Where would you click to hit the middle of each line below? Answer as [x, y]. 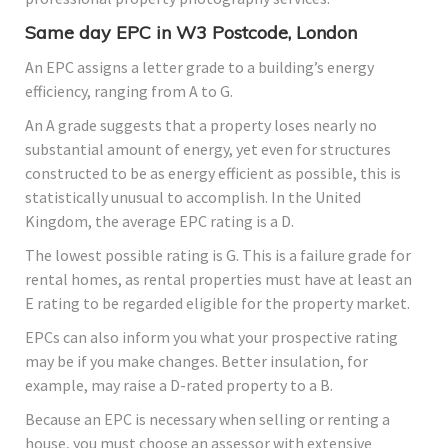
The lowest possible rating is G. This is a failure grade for [218, 255]
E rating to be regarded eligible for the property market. [217, 303]
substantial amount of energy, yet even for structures [208, 149]
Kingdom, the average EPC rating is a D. [159, 221]
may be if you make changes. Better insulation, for [196, 361]
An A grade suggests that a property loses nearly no [201, 125]
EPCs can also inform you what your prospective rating [211, 337]
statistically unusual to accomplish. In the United [193, 197]
